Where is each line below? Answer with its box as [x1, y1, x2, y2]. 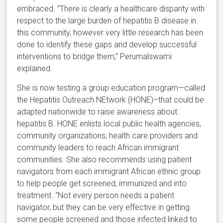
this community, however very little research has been [17, 28, 204, 38]
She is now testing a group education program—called [17, 83, 206, 93]
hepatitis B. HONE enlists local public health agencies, [17, 119, 202, 129]
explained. [17, 64, 53, 74]
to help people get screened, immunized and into [17, 179, 187, 189]
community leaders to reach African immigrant [17, 143, 179, 153]
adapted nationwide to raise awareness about [17, 107, 178, 117]
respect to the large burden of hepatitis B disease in [17, 16, 197, 26]
